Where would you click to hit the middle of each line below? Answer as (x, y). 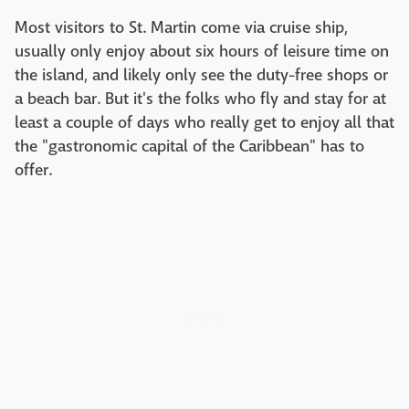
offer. (33, 170)
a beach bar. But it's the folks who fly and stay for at (200, 99)
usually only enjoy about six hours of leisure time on (202, 51)
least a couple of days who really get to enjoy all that (204, 122)
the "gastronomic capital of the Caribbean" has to (189, 146)
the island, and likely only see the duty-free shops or (201, 75)
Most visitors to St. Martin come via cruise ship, (181, 27)
